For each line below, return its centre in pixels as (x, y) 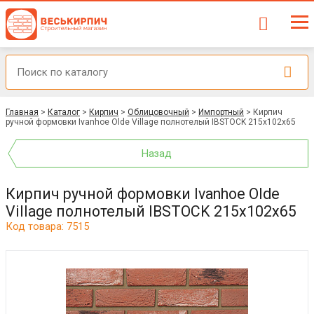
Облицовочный (158, 112)
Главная (22, 112)
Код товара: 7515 (47, 226)
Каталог (64, 112)
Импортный (221, 112)
